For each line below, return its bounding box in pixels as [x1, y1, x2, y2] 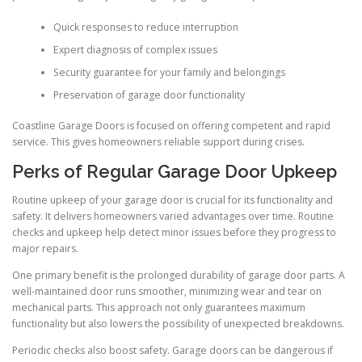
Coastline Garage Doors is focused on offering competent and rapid [12, 118, 330, 133]
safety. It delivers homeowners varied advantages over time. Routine [12, 209, 334, 224]
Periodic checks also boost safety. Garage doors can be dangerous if [12, 343, 333, 358]
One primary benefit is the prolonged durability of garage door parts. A [12, 268, 345, 283]
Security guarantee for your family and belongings [53, 65, 285, 79]
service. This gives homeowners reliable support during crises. [12, 134, 305, 149]
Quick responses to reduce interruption [53, 19, 238, 34]
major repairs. [12, 242, 78, 256]
